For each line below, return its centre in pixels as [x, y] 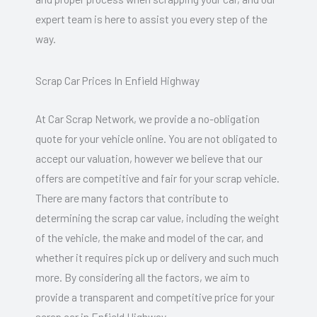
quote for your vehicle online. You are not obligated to [156, 138]
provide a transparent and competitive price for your [155, 296]
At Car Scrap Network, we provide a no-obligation [148, 118]
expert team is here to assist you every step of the [151, 18]
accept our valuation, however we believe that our [149, 158]
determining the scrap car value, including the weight [157, 217]
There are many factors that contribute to [132, 197]
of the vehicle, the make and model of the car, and [149, 237]
